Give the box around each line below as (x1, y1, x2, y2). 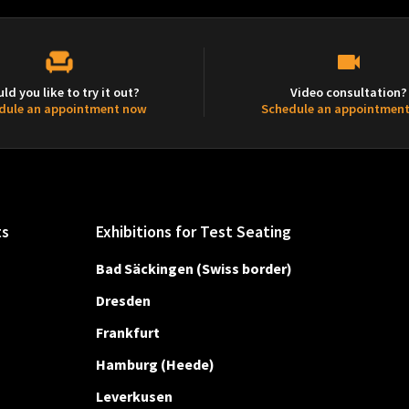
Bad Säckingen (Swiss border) (95, 258, 292, 278)
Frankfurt (95, 322, 160, 341)
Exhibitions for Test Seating (95, 221, 291, 242)
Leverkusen (95, 387, 173, 406)
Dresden (95, 290, 151, 309)
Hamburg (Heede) (95, 355, 215, 374)
